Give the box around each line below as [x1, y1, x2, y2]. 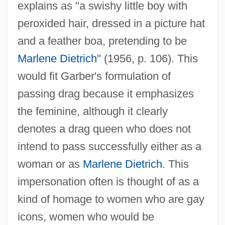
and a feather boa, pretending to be [17, 34, 187, 47]
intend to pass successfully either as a [17, 140, 201, 153]
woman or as [17, 157, 83, 170]
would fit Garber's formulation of [17, 69, 171, 82]
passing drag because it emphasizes [17, 87, 194, 100]
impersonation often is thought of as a [17, 175, 199, 188]
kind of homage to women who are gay [17, 192, 204, 205]
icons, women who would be [17, 210, 154, 223]
